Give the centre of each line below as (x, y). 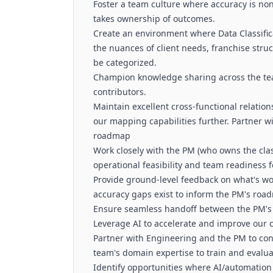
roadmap (112, 136)
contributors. (120, 92)
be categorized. (125, 62)
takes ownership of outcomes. (154, 19)
